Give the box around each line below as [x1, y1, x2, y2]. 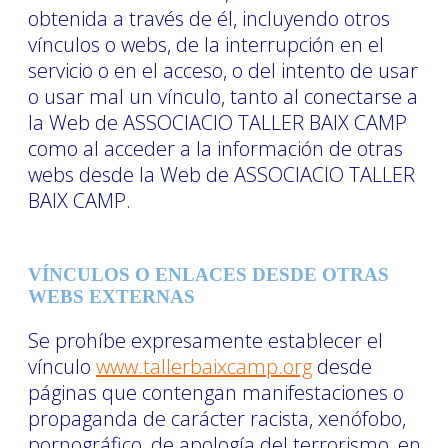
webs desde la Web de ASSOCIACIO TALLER [28, 160, 415, 188]
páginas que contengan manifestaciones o [28, 378, 404, 406]
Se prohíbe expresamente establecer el [28, 326, 383, 354]
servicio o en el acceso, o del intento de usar [28, 56, 418, 84]
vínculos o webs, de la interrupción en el [28, 30, 384, 58]
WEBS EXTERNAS [28, 285, 195, 307]
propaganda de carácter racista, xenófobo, [28, 404, 406, 432]
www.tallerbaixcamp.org [96, 352, 312, 380]
